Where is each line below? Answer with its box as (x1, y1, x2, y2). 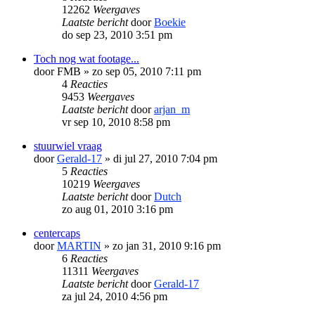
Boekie (154, 15, 186, 28)
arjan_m (154, 103, 190, 115)
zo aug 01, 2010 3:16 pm (62, 202, 173, 215)
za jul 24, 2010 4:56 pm (62, 290, 167, 302)
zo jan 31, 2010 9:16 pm (112, 239, 221, 252)
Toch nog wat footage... (34, 52, 139, 65)
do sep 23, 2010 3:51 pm (62, 28, 172, 41)
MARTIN (57, 239, 101, 252)
